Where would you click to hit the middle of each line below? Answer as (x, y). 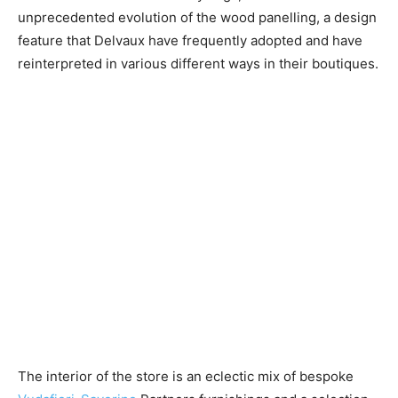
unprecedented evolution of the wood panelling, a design (197, 18)
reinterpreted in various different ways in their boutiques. (198, 64)
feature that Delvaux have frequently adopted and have (190, 41)
